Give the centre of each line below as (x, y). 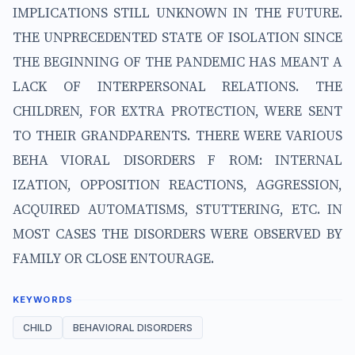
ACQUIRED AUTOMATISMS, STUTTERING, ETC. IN (177, 209)
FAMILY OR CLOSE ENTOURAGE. (113, 258)
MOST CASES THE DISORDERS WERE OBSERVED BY (177, 233)
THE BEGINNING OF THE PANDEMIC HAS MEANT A (177, 61)
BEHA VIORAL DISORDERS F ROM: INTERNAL (177, 160)
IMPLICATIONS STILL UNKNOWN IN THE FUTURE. (177, 12)
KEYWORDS (43, 299)
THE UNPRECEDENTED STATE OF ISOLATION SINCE (177, 37)
